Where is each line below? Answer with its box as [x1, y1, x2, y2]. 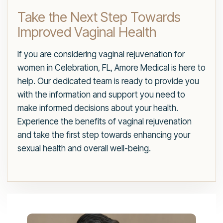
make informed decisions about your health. [17, 103, 178, 113]
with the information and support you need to [17, 90, 185, 100]
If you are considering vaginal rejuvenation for [17, 49, 185, 60]
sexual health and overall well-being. [17, 143, 151, 154]
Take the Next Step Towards [17, 9, 181, 26]
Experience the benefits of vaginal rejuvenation [17, 116, 192, 127]
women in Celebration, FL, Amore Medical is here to [17, 63, 206, 73]
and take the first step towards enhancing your [17, 130, 190, 140]
